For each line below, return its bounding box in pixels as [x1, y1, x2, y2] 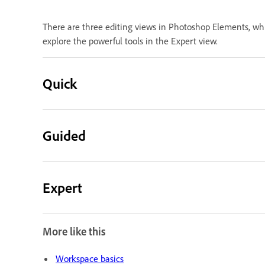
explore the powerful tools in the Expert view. [43, 34, 218, 47]
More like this [43, 224, 105, 238]
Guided [43, 126, 86, 144]
